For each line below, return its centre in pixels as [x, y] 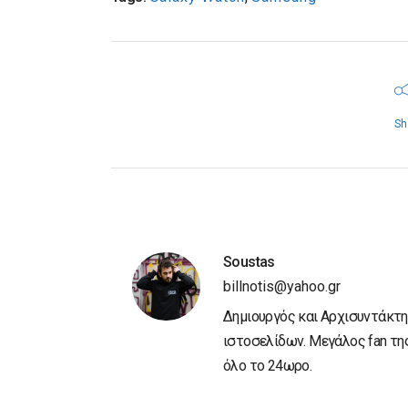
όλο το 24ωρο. [268, 365]
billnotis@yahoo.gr [282, 286]
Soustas [249, 261]
